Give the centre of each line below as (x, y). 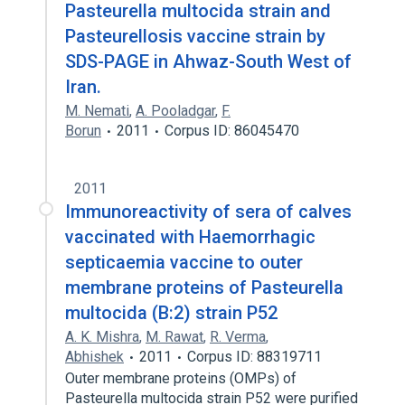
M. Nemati (97, 111)
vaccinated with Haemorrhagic (190, 237)
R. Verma (238, 337)
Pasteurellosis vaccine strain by (195, 36)
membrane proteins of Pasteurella (204, 287)
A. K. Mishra (102, 337)
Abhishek (94, 357)
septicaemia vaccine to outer (184, 262)
